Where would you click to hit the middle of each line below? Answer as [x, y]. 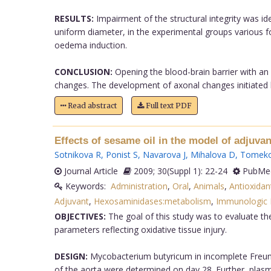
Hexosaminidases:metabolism [152, 201]
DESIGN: [71, 256]
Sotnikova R [77, 154]
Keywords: [87, 186]
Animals [209, 186]
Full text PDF [168, 105]
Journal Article [90, 171]
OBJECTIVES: [80, 216]
